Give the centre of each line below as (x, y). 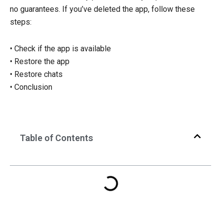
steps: (21, 22)
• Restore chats (36, 74)
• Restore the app (40, 62)
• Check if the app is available (60, 49)
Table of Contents (56, 138)
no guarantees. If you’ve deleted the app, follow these (102, 9)
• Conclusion (31, 87)
